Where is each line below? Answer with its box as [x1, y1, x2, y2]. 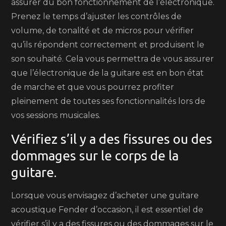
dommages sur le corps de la [11, 148, 179, 163]
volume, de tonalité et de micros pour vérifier [11, 26, 194, 35]
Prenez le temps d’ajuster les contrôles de [11, 12, 182, 21]
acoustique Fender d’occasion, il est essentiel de [11, 205, 204, 214]
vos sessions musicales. [11, 110, 101, 120]
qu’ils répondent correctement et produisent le [11, 40, 205, 49]
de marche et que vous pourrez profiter [11, 82, 175, 92]
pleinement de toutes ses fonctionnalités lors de [11, 96, 206, 106]
